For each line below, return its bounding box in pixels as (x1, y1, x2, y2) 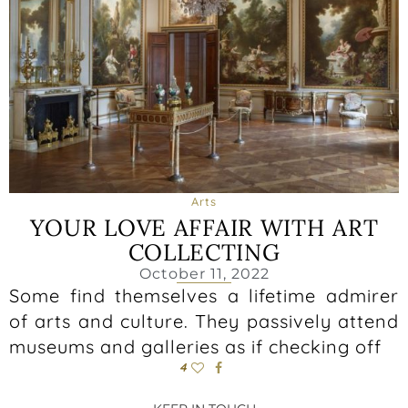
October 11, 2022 (138, 264, 270, 282)
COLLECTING (127, 237, 280, 267)
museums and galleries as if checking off (9, 334, 382, 358)
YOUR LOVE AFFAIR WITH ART (29, 212, 379, 242)
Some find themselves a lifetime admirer (9, 283, 399, 307)
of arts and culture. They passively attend (9, 309, 399, 332)
